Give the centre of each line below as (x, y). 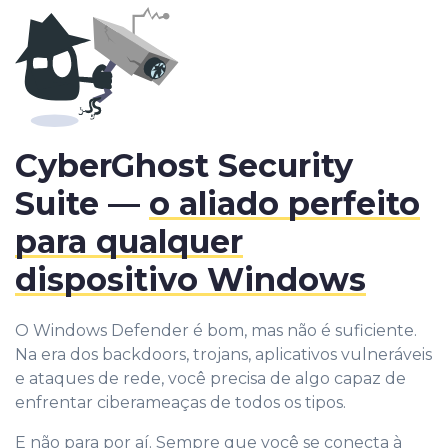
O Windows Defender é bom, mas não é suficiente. (216, 330)
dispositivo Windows (190, 279)
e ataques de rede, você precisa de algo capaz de (210, 378)
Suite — (82, 203)
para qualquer (129, 241)
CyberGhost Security (184, 165)
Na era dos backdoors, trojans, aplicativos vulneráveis (223, 354)
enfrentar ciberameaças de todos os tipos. (180, 402)
